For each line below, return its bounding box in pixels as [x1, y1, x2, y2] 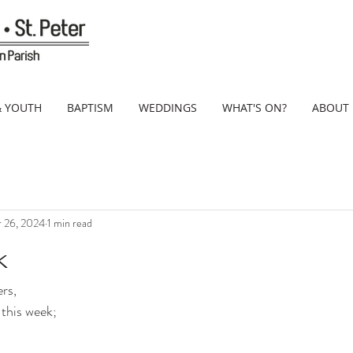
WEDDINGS [139, 100, 197, 115]
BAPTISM [67, 100, 113, 115]
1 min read [47, 214, 92, 231]
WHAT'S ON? [222, 100, 287, 115]
